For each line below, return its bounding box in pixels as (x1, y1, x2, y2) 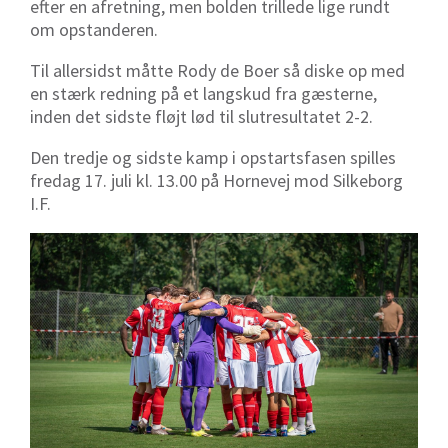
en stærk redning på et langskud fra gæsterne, (30, 82, 377, 106)
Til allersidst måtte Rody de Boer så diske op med (30, 59, 405, 83)
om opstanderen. (30, 18, 158, 42)
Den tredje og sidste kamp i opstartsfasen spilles (30, 146, 396, 170)
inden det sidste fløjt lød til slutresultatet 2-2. (30, 105, 373, 129)
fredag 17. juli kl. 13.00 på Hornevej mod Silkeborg (30, 169, 403, 193)
